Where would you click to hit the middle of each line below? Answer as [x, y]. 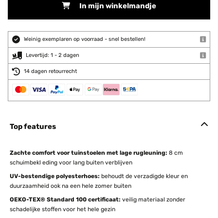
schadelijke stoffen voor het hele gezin [63, 209]
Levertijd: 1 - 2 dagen [53, 55]
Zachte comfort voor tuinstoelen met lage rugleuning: [89, 153]
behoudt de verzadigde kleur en [144, 176]
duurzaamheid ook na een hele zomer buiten [71, 186]
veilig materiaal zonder [153, 200]
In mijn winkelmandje [118, 6]
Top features [33, 127]
